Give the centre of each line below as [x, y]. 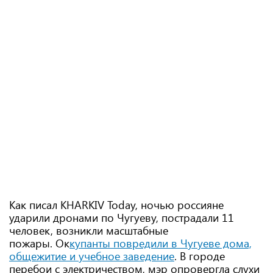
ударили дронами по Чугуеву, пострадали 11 [122, 218]
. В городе [200, 256]
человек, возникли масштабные [89, 230]
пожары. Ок [39, 243]
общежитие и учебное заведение [92, 256]
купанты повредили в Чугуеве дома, [161, 243]
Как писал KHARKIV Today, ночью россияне [116, 205]
